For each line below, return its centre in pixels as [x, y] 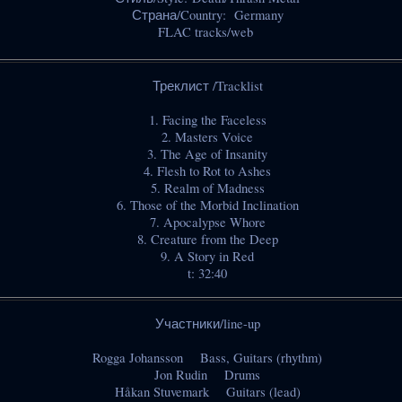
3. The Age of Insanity [207, 154]
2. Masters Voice [207, 137]
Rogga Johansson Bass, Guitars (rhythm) [207, 358]
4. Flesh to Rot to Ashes [207, 171]
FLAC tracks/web [207, 31]
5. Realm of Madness [207, 188]
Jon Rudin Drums [207, 375]
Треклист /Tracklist [207, 86]
